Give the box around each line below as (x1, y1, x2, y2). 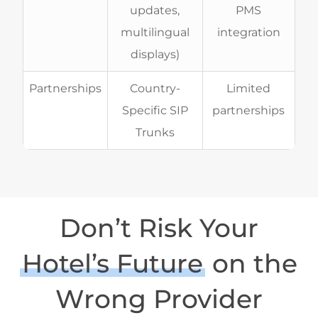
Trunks (135, 125, 175, 139)
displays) (130, 47, 180, 61)
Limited (226, 81, 271, 95)
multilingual (120, 25, 190, 39)
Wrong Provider (55, 283, 263, 314)
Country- (129, 81, 180, 95)
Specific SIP (121, 103, 188, 117)
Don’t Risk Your (59, 212, 258, 243)
